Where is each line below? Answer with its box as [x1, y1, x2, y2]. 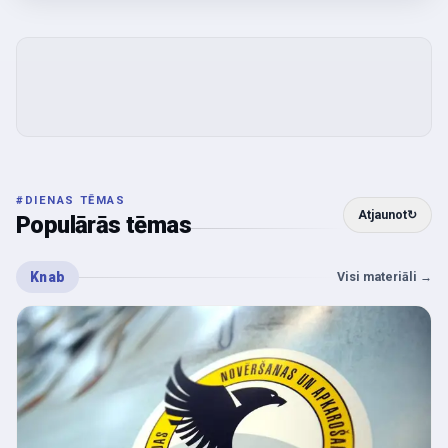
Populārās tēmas [16, 211, 191, 240]
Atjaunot [358, 207, 407, 223]
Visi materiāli [337, 269, 417, 285]
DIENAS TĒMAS [24, 194, 126, 208]
